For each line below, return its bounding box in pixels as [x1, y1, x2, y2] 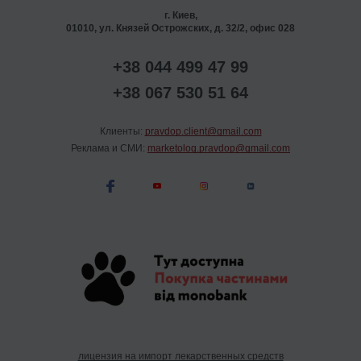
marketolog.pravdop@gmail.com [147, 142, 290, 154]
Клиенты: [99, 125, 145, 137]
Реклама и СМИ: [71, 142, 147, 154]
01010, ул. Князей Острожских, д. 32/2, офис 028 [66, 22, 295, 34]
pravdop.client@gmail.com [144, 125, 262, 137]
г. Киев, [164, 9, 197, 21]
